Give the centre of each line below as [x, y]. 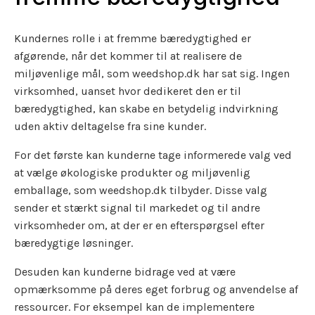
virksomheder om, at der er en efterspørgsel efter [139, 225]
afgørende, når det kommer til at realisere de [128, 56]
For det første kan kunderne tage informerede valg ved [153, 155]
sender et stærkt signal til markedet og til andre [137, 207]
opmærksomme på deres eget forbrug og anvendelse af [156, 289]
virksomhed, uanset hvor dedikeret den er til [128, 91]
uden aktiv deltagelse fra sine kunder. [110, 126]
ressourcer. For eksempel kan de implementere [134, 307]
